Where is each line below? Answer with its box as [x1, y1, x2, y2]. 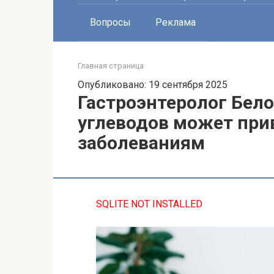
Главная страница [78, 61, 144, 70]
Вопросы [90, 17, 131, 28]
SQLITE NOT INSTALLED [96, 198, 202, 210]
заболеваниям [78, 132, 205, 154]
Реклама [155, 17, 196, 28]
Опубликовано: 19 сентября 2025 [78, 79, 228, 91]
